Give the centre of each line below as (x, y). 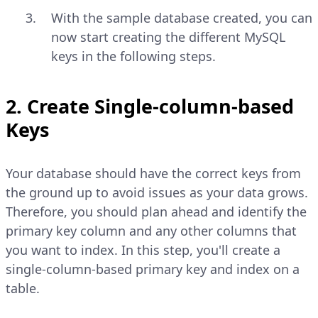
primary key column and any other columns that (151, 231)
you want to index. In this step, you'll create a (143, 250)
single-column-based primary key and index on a (153, 269)
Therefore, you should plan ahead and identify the (156, 212)
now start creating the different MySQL (168, 37)
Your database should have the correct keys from (153, 174)
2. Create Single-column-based (150, 106)
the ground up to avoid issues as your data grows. (157, 193)
